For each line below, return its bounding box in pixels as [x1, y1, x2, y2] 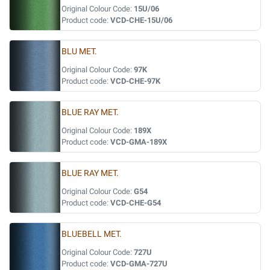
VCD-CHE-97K [110, 77, 160, 86]
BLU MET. [61, 46, 97, 57]
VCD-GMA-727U [110, 259, 168, 268]
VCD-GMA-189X [110, 137, 167, 146]
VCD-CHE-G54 [110, 198, 161, 207]
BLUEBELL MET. [61, 229, 122, 239]
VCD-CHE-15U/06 [110, 16, 172, 25]
